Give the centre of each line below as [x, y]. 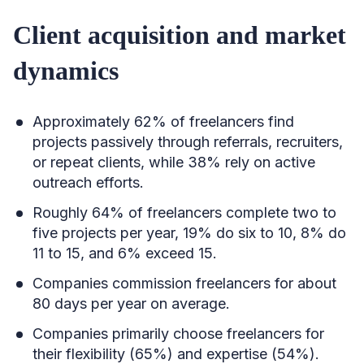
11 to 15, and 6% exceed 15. [125, 253]
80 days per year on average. [131, 303]
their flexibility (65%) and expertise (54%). [176, 354]
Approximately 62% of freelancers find [163, 121]
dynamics [66, 71]
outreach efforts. [88, 182]
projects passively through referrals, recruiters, [188, 142]
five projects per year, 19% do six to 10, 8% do [189, 233]
